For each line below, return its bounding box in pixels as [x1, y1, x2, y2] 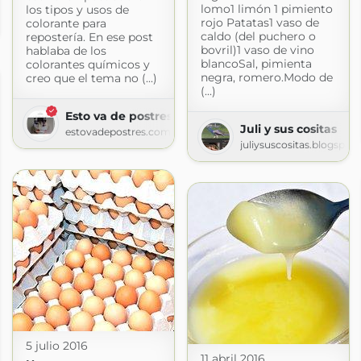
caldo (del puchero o [200, 28, 316, 44]
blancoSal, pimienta [200, 56, 312, 71]
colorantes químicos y [25, 56, 150, 72]
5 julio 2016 [25, 338, 88, 353]
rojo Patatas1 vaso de [200, 15, 319, 30]
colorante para [25, 15, 106, 31]
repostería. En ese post [25, 29, 153, 44]
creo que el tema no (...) [25, 70, 157, 85]
